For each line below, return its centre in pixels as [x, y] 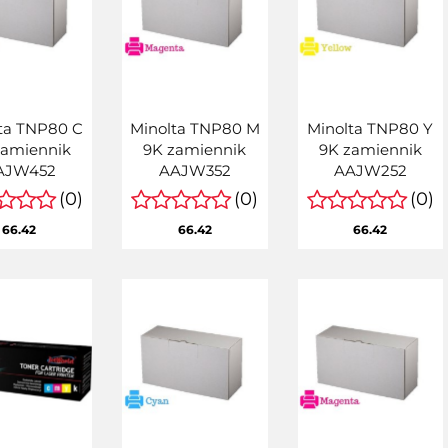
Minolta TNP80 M [194, 128]
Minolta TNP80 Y [370, 128]
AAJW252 [370, 170]
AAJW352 [194, 170]
